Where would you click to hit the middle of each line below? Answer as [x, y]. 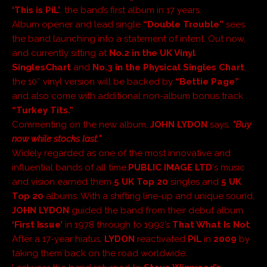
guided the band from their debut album [157, 210]
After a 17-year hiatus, [58, 239]
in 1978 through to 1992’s [117, 224]
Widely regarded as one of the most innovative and [121, 153]
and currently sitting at [60, 53]
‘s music [229, 167]
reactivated [161, 239]
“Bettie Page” [207, 81]
